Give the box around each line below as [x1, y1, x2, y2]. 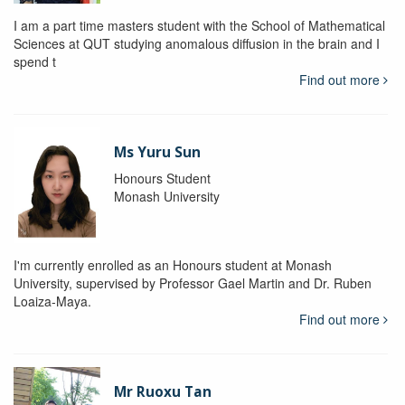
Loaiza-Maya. [14, 292, 95, 311]
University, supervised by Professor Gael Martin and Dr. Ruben [14, 274, 372, 293]
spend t [14, 52, 56, 71]
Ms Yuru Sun [113, 143, 201, 163]
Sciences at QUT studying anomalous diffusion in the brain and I [14, 34, 380, 53]
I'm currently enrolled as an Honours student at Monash [14, 256, 332, 275]
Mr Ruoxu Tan [113, 382, 212, 402]
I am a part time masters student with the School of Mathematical [14, 16, 385, 35]
